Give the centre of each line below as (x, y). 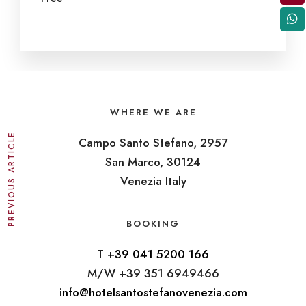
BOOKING (153, 224)
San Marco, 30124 (153, 162)
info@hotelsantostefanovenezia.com (153, 292)
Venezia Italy (153, 181)
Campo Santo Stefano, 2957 (153, 142)
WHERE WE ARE (153, 112)
